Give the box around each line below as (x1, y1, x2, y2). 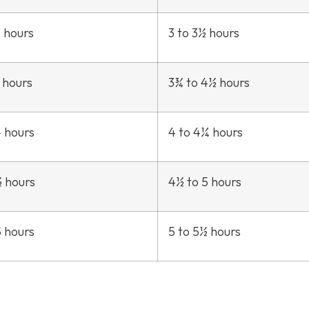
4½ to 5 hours (168, 173, 241, 190)
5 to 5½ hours (168, 223, 241, 239)
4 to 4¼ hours (168, 123, 243, 140)
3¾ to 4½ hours (168, 74, 250, 90)
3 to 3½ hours (168, 24, 239, 41)
